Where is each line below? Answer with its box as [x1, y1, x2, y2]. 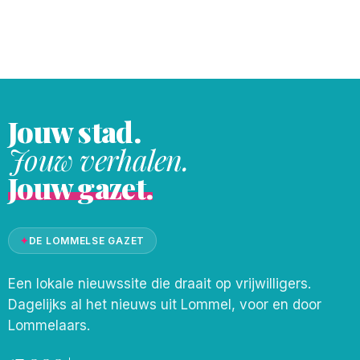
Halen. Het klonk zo [88, 21, 208, 38]
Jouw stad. [8, 112, 141, 150]
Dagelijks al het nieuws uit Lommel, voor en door [8, 297, 321, 313]
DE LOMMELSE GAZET [28, 235, 145, 247]
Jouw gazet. [8, 168, 153, 207]
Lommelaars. [8, 317, 90, 333]
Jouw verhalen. [8, 140, 189, 178]
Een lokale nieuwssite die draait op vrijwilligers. [8, 276, 311, 292]
